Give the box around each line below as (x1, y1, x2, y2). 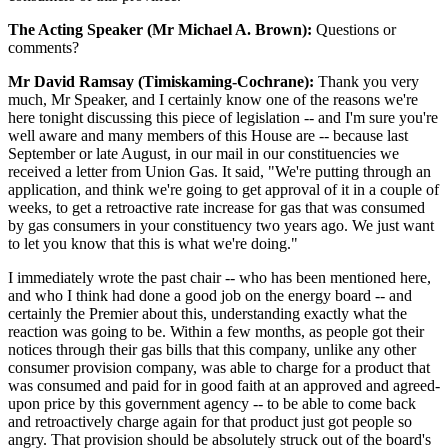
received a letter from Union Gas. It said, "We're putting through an (8, 162, 431, 180)
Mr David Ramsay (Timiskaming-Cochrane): (8, 72, 314, 90)
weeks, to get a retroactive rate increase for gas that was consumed (8, 198, 425, 216)
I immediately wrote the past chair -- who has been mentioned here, (8, 268, 431, 286)
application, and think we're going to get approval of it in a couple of (8, 180, 439, 198)
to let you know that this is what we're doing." (8, 234, 298, 252)
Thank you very (314, 72, 419, 90)
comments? (8, 38, 79, 56)
